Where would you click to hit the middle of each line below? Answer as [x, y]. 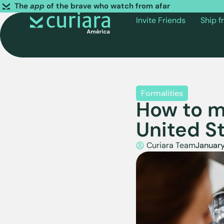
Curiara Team [171, 145]
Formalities [162, 93]
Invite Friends [161, 20]
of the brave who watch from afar [107, 6]
